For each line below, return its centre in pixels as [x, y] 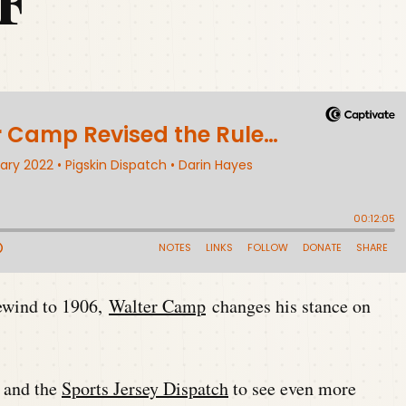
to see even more [292, 388]
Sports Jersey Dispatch [145, 388]
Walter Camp [157, 306]
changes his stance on [288, 306]
